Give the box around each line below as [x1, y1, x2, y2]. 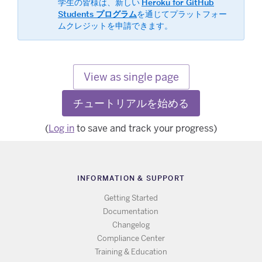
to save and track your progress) [74, 122, 217, 135]
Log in [49, 122, 74, 135]
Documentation [103, 207, 159, 216]
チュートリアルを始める [73, 96, 189, 111]
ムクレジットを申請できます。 [58, 20, 173, 31]
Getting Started [104, 194, 158, 203]
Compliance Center [96, 234, 165, 243]
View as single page [83, 70, 179, 84]
